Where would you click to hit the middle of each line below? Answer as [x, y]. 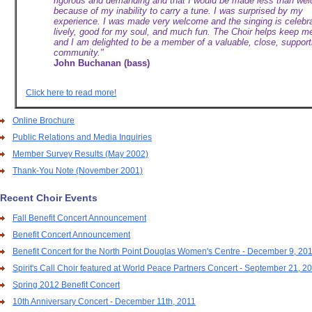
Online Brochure [44, 120]
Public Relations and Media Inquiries [82, 137]
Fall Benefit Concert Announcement [79, 218]
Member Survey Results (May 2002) [80, 154]
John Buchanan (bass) [102, 63]
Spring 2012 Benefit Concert [66, 285]
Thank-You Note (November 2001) [78, 171]
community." [79, 53]
